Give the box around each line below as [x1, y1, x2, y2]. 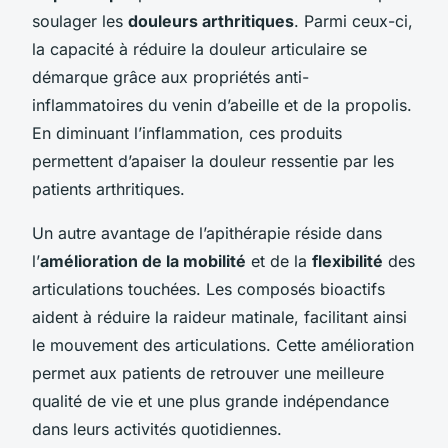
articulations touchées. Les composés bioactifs [32, 278, 385, 299]
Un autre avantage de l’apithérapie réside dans [32, 222, 382, 243]
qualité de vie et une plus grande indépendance [32, 390, 389, 411]
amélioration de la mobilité [40, 250, 246, 271]
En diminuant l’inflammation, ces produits [32, 122, 342, 143]
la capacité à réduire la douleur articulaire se [32, 38, 367, 59]
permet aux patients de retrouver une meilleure [32, 362, 384, 383]
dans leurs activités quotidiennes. [32, 418, 282, 439]
